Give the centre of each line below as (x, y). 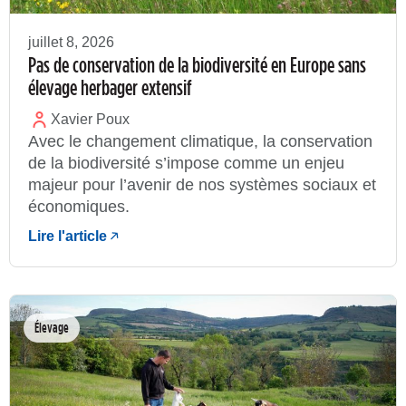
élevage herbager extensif (110, 87)
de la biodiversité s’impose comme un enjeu (186, 164)
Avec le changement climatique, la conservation (200, 142)
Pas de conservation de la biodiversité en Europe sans (197, 64)
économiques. (79, 207)
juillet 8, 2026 (71, 42)
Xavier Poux (90, 120)
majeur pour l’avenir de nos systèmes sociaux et (202, 185)
